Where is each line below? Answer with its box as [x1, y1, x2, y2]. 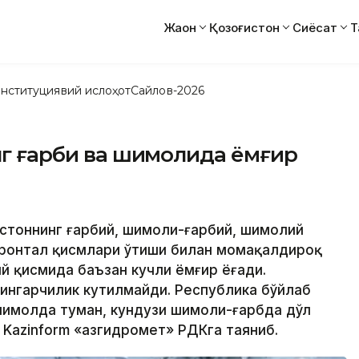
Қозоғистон [209, 19, 280, 35]
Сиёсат [292, 19, 337, 35]
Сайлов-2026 [131, 83, 204, 98]
